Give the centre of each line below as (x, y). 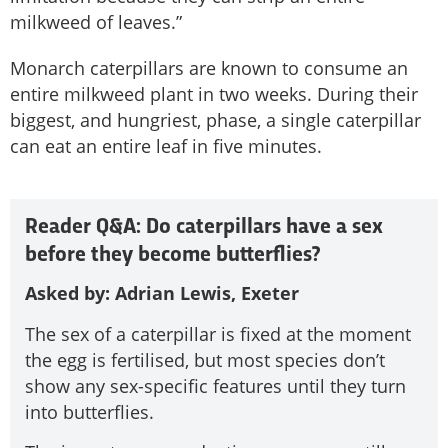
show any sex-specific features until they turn (215, 385)
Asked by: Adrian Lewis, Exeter (162, 293)
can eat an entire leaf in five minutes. (166, 146)
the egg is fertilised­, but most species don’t (205, 359)
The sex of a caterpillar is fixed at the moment (218, 333)
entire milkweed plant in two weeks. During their (214, 94)
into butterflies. (89, 411)
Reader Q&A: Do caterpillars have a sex (204, 228)
